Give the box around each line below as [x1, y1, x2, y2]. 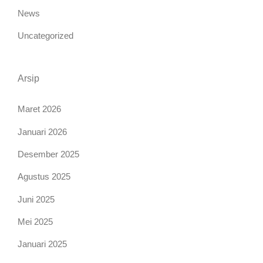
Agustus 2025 [18, 171, 70, 182]
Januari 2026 [18, 126, 67, 137]
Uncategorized [18, 31, 73, 41]
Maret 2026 [18, 104, 61, 114]
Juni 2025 [18, 194, 55, 204]
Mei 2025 [18, 216, 53, 227]
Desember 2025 [18, 149, 79, 160]
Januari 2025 [18, 239, 67, 249]
